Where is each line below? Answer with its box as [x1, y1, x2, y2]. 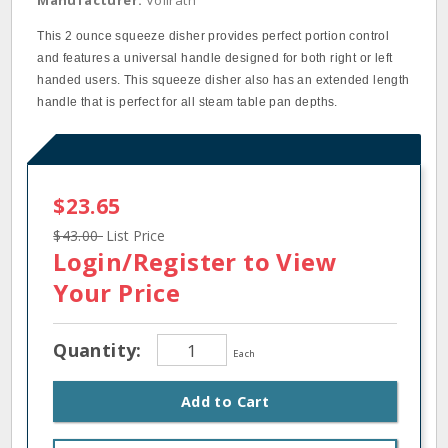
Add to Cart [180, 392, 270, 411]
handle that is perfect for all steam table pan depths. [37, 95, 338, 109]
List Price [106, 226, 165, 245]
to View [236, 245, 337, 278]
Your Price [53, 276, 181, 309]
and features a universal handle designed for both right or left [37, 51, 393, 65]
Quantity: [53, 337, 148, 362]
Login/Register [53, 245, 237, 278]
